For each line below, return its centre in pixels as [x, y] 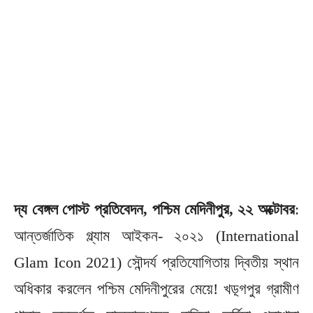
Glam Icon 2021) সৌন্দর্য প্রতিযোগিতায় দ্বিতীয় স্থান [156, 262]
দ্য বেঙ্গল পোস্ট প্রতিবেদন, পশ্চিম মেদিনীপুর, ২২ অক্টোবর [154, 209]
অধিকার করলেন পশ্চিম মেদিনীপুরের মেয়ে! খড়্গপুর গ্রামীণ [156, 289]
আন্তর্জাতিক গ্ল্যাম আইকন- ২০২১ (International [156, 235]
